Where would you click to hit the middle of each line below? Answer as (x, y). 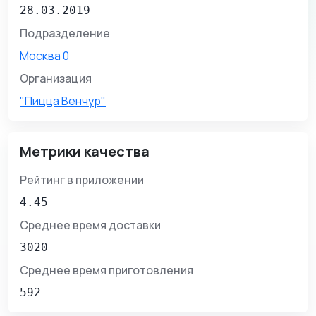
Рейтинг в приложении (82, 180)
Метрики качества (85, 152)
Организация (56, 79)
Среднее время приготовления (107, 271)
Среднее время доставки (90, 225)
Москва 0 (44, 56)
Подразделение (65, 34)
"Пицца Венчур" (63, 101)
